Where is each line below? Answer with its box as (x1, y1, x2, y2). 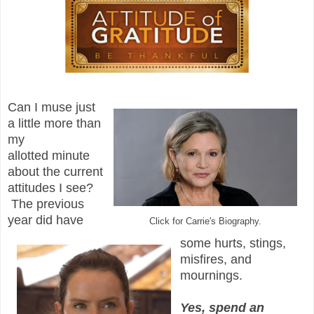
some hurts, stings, (180, 235, 286, 250)
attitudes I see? (8, 180, 93, 195)
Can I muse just (8, 100, 95, 114)
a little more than (8, 116, 101, 130)
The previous (8, 196, 84, 211)
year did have (8, 212, 83, 227)
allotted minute (8, 148, 90, 163)
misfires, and (180, 252, 252, 266)
